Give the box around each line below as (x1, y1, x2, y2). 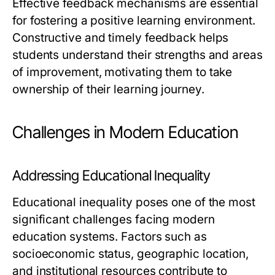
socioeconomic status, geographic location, (12, 247, 249, 261)
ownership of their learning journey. (12, 82, 204, 97)
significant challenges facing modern (12, 212, 215, 227)
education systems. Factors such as (12, 230, 207, 244)
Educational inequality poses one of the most (12, 195, 255, 210)
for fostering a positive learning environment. (12, 14, 255, 28)
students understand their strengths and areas (12, 48, 263, 63)
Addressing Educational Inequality (12, 167, 211, 185)
